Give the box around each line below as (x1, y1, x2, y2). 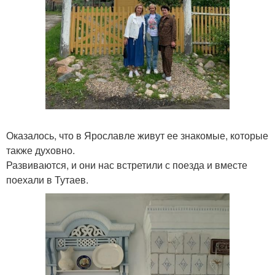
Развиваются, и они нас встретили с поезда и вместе (6, 158, 247, 172)
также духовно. (6, 143, 75, 158)
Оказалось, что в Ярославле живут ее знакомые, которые (6, 128, 268, 143)
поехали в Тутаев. (6, 172, 88, 187)
